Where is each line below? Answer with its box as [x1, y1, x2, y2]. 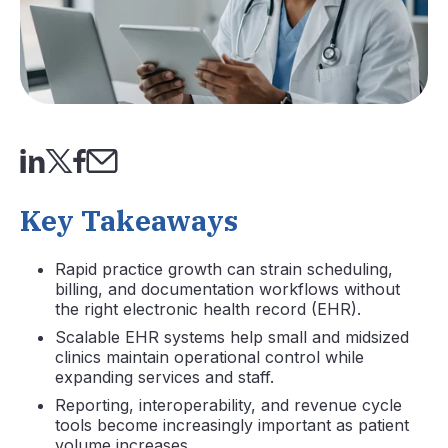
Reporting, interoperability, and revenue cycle [55, 394, 402, 415]
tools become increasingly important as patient [55, 414, 409, 435]
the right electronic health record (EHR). [55, 298, 361, 319]
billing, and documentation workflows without [55, 278, 400, 299]
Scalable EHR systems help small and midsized [55, 326, 409, 347]
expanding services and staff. [55, 366, 274, 387]
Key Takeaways [20, 201, 238, 239]
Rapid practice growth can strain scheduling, [55, 258, 393, 279]
